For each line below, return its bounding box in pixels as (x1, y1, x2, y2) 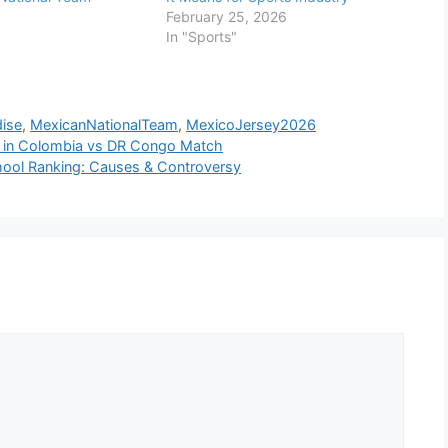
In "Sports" (165, 28, 237, 46)
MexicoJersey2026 (186, 115, 317, 133)
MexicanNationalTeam (30, 115, 179, 133)
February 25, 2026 (165, 8, 287, 26)
